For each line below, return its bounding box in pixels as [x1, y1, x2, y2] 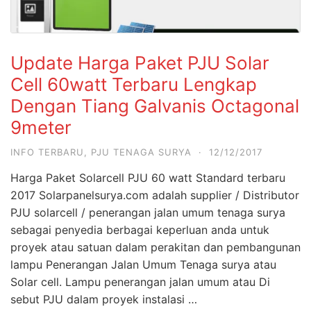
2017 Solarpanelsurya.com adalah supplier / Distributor [10, 187, 299, 202]
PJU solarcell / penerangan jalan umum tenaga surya [10, 205, 289, 219]
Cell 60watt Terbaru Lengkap [10, 73, 257, 95]
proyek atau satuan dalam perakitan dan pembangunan [10, 239, 301, 254]
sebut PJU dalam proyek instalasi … [10, 292, 197, 306]
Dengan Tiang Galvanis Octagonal [10, 94, 299, 117]
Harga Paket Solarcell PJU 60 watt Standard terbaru [10, 170, 285, 185]
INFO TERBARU [10, 146, 84, 158]
